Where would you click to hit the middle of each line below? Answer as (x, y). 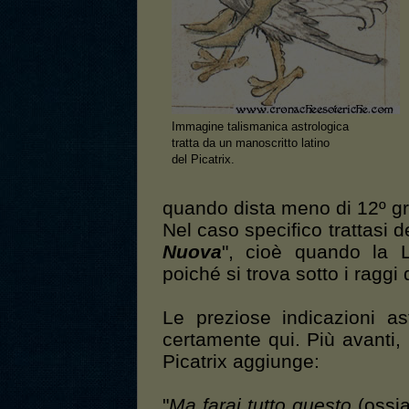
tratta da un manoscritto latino (251, 143)
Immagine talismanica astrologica (260, 127)
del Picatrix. (203, 160)
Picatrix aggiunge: (241, 362)
